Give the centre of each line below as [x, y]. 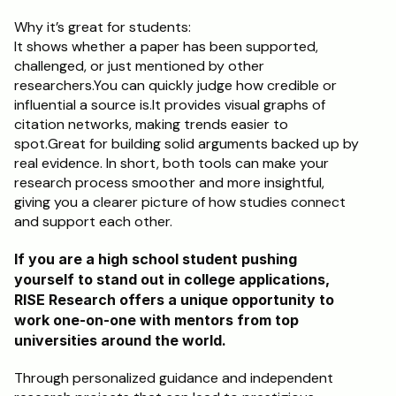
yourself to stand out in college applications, [172, 279]
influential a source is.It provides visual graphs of [170, 105]
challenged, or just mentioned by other [139, 66]
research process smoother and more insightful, [169, 183]
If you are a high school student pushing [156, 259]
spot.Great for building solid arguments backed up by [187, 144]
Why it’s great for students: [202, 27]
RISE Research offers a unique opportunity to [174, 300]
